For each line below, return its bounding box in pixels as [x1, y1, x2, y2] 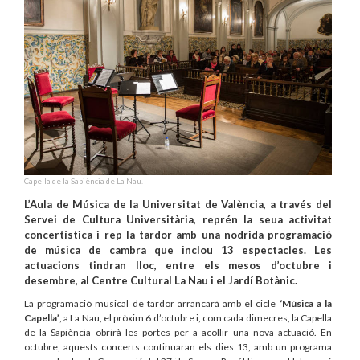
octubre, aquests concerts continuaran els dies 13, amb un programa [24, 341, 332, 353]
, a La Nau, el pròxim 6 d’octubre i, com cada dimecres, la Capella [59, 312, 332, 324]
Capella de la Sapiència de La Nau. [24, 177, 143, 186]
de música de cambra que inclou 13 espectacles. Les [24, 243, 332, 256]
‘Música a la [279, 297, 333, 309]
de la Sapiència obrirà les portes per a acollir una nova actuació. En [24, 326, 332, 338]
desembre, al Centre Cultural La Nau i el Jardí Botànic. [24, 274, 297, 287]
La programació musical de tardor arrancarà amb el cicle [24, 297, 280, 309]
